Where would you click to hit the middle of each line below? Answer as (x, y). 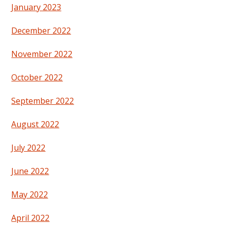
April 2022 (31, 218)
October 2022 (37, 78)
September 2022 (43, 101)
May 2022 (30, 195)
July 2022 (28, 148)
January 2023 (36, 7)
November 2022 (42, 54)
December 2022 (41, 31)
